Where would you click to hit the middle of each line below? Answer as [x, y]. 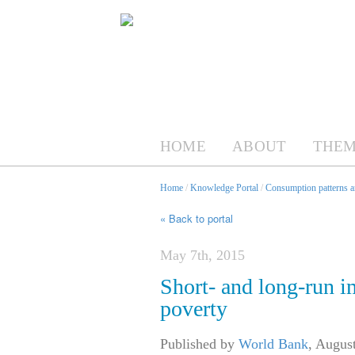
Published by [199, 344]
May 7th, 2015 [202, 256]
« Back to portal [197, 219]
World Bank [273, 344]
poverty [194, 309]
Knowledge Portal [224, 187]
